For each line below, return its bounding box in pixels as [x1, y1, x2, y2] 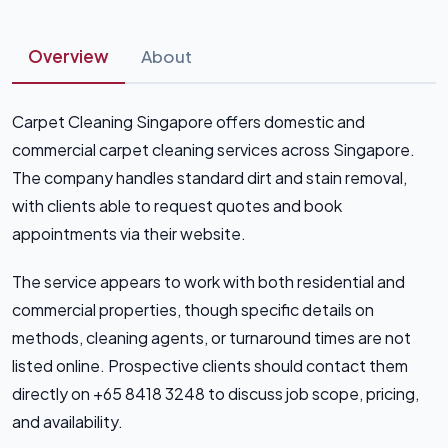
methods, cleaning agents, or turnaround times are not [12, 326, 411, 348]
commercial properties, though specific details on [12, 298, 374, 320]
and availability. [12, 410, 123, 432]
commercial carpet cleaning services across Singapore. [12, 138, 415, 160]
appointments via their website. [12, 222, 246, 244]
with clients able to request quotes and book [12, 194, 342, 216]
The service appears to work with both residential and [12, 270, 405, 292]
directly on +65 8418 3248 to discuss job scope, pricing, [12, 382, 419, 404]
